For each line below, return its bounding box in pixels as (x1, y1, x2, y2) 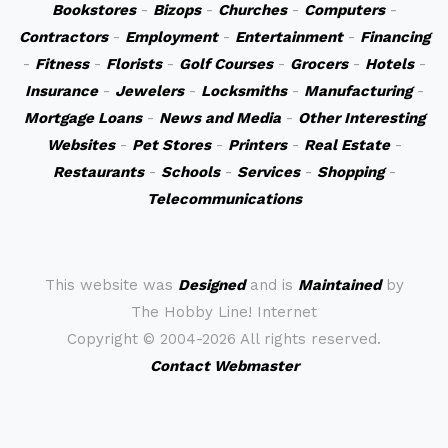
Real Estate (303, 136, 390, 154)
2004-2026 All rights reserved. (160, 330, 381, 348)
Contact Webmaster (149, 357, 299, 375)
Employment (124, 28, 218, 46)
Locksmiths (200, 82, 287, 100)
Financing (359, 28, 430, 46)
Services (236, 163, 300, 181)
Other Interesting (297, 109, 425, 127)
